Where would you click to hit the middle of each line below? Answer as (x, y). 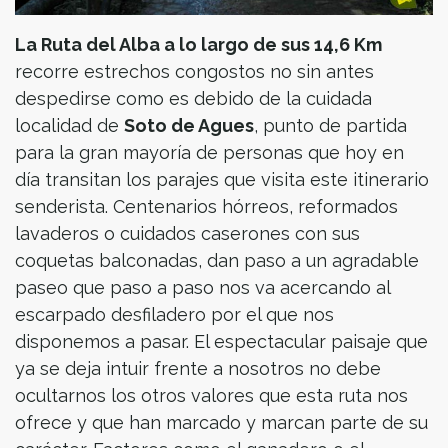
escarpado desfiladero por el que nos (174, 314)
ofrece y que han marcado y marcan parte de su (221, 422)
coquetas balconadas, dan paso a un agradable (217, 260)
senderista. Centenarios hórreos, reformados (206, 206)
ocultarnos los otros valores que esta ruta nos (211, 395)
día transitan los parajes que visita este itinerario (222, 179)
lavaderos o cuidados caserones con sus (187, 233)
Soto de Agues (189, 125)
